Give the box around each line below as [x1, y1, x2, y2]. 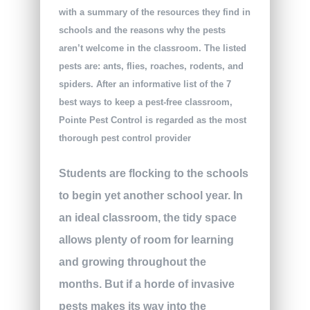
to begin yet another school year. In [58, 190, 243, 202]
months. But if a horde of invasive [58, 278, 235, 291]
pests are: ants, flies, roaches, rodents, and [58, 60, 244, 71]
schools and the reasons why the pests [58, 24, 226, 35]
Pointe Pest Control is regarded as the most [58, 114, 246, 125]
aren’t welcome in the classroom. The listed [58, 42, 246, 53]
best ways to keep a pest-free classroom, [58, 96, 232, 107]
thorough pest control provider [58, 132, 191, 143]
